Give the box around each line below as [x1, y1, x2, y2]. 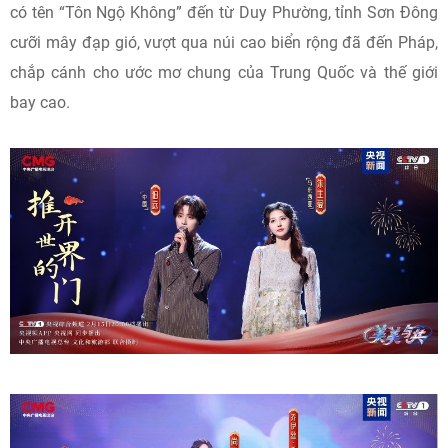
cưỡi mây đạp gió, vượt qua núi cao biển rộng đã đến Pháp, [10, 33, 438, 52]
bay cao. [10, 93, 70, 112]
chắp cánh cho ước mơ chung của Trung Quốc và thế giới [10, 63, 438, 82]
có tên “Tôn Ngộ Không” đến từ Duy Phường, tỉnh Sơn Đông [10, 3, 438, 22]
